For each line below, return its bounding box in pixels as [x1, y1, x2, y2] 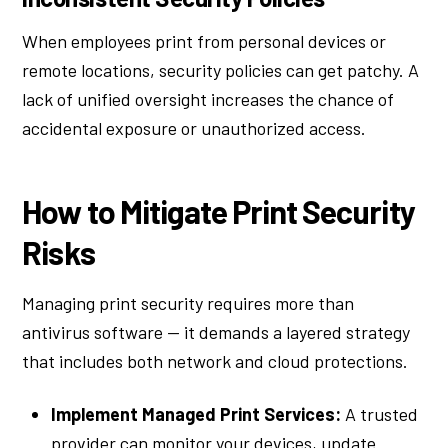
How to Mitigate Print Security [22, 192, 415, 231]
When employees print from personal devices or [22, 30, 387, 52]
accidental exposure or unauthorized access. [22, 117, 367, 139]
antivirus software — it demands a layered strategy [22, 321, 411, 344]
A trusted [341, 402, 419, 425]
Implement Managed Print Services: [51, 402, 342, 425]
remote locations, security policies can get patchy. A [22, 59, 420, 81]
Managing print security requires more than [22, 292, 355, 315]
